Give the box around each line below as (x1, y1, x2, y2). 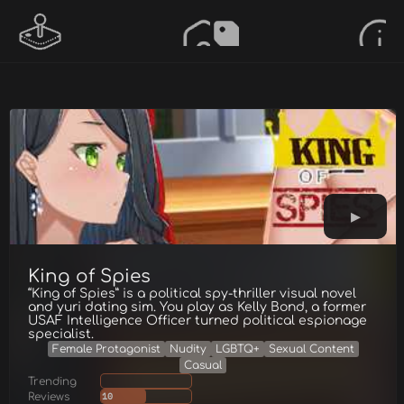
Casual (184, 359, 222, 372)
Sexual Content (268, 343, 354, 355)
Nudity (169, 343, 207, 355)
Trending (28, 374, 77, 388)
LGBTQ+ (215, 343, 260, 355)
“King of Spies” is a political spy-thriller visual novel (28, 287, 356, 300)
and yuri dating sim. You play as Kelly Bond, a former (28, 300, 366, 314)
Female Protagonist (51, 343, 161, 355)
